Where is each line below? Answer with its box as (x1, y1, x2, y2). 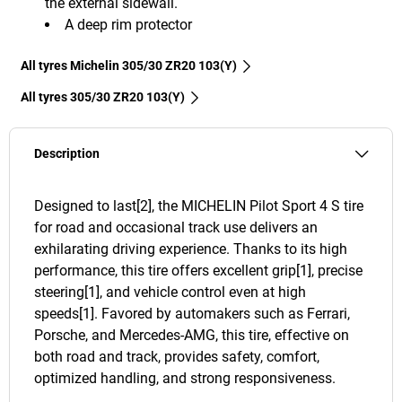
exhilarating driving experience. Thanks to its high (34, 240, 347, 258)
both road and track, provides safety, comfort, (34, 348, 319, 366)
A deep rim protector (65, 16, 192, 34)
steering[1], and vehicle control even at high (34, 284, 306, 301)
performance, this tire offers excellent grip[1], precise (34, 262, 363, 280)
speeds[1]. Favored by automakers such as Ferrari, (34, 305, 350, 323)
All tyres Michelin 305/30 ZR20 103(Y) (21, 58, 237, 74)
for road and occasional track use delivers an (34, 219, 318, 237)
